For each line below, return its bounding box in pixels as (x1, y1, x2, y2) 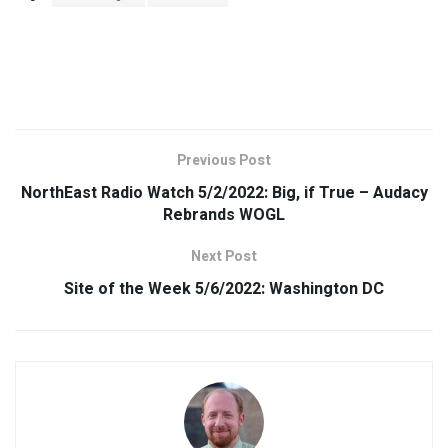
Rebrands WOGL (163, 202, 285, 227)
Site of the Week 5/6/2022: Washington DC (64, 276, 384, 301)
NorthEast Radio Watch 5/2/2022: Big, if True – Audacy (20, 180, 428, 205)
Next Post (191, 245, 257, 267)
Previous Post (177, 149, 271, 171)
